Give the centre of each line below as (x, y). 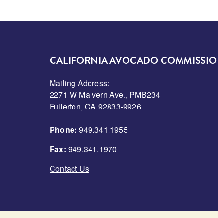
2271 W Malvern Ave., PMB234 (105, 94)
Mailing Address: (80, 83)
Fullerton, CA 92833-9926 (95, 106)
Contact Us (69, 168)
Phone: (64, 129)
